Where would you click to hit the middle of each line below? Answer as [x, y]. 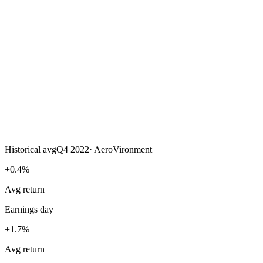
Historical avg [31, 150]
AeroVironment [123, 150]
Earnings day [29, 210]
